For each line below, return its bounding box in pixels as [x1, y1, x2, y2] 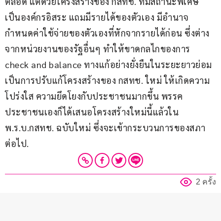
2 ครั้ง [196, 178, 216, 186]
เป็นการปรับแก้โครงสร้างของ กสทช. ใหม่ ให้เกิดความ [5, 74, 210, 86]
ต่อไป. [5, 138, 29, 149]
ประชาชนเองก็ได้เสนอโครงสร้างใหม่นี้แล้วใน [5, 106, 181, 118]
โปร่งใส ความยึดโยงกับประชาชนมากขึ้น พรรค [5, 90, 183, 102]
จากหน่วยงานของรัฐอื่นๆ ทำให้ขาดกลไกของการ [5, 43, 192, 55]
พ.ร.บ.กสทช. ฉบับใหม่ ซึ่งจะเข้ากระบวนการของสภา [5, 122, 206, 134]
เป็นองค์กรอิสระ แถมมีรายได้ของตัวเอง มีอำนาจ [5, 11, 188, 23]
